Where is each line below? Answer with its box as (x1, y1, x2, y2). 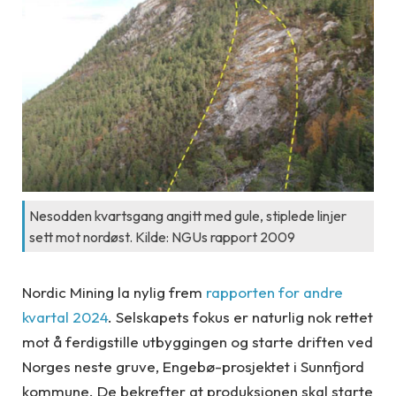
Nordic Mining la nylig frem (22, 283, 206, 302)
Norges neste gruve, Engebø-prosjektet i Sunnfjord (22, 357, 364, 377)
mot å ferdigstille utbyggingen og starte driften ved (22, 332, 373, 352)
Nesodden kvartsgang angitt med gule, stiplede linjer (29, 207, 346, 225)
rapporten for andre (206, 283, 343, 302)
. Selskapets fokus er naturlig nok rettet (108, 308, 373, 327)
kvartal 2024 (22, 308, 108, 327)
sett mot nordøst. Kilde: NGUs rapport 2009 (29, 228, 295, 247)
